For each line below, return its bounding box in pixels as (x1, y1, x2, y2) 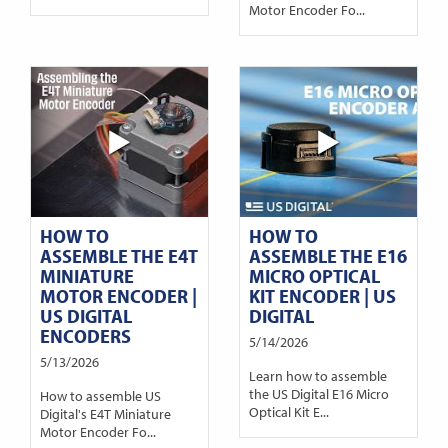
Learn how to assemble (248, 366, 387, 386)
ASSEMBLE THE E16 (248, 242, 407, 268)
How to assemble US (39, 386, 161, 406)
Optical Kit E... (248, 402, 329, 422)
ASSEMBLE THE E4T (39, 242, 198, 268)
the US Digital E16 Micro (248, 384, 389, 404)
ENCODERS (39, 322, 131, 348)
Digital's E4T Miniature (39, 404, 171, 424)
